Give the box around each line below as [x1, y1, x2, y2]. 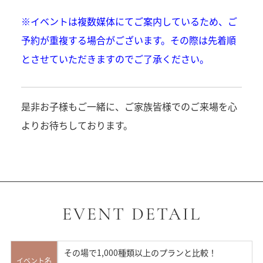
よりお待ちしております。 [21, 118, 133, 133]
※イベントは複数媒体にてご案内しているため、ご [21, 14, 237, 29]
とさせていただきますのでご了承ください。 [21, 52, 209, 66]
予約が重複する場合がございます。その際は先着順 [21, 33, 236, 48]
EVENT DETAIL [62, 203, 201, 225]
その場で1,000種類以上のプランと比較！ [63, 247, 217, 259]
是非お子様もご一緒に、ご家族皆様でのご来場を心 [21, 99, 237, 114]
